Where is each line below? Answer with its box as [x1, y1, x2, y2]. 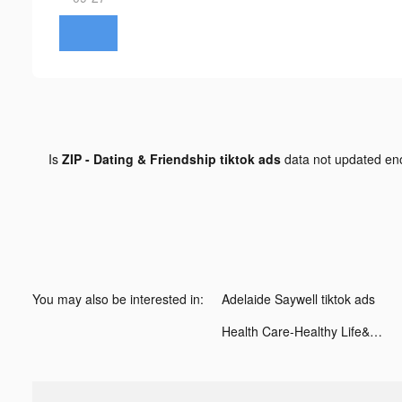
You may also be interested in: [32, 289, 204, 308]
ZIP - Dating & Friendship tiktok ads [62, 149, 281, 168]
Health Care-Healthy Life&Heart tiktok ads [370, 321, 382, 340]
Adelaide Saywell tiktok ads [222, 289, 375, 308]
